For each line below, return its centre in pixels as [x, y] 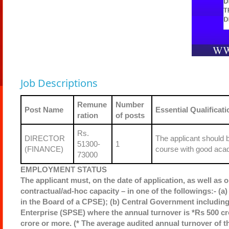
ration [87, 115]
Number [130, 104]
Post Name [44, 109]
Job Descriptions [59, 83]
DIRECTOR [44, 138]
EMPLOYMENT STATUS [63, 169]
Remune [92, 104]
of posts [130, 115]
